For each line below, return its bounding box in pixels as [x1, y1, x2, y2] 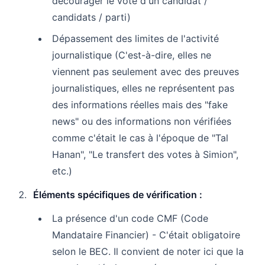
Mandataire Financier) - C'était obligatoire [52, 228, 240, 241]
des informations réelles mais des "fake [52, 98, 228, 111]
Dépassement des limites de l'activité [52, 32, 219, 44]
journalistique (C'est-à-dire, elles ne [52, 49, 211, 61]
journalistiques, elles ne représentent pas [52, 82, 234, 94]
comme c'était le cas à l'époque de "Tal [52, 131, 228, 144]
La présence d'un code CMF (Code [52, 212, 208, 224]
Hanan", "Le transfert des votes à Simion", [52, 148, 238, 160]
